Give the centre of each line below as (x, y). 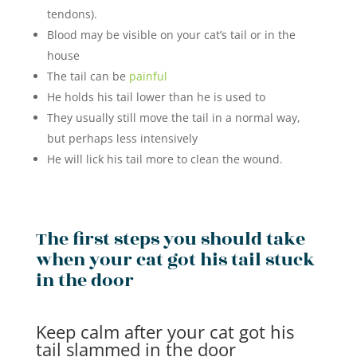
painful (148, 76)
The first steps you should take (170, 239)
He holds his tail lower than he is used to (156, 96)
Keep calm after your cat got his (165, 331)
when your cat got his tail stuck (175, 259)
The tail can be (88, 76)
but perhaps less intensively (122, 138)
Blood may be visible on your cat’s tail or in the (171, 34)
